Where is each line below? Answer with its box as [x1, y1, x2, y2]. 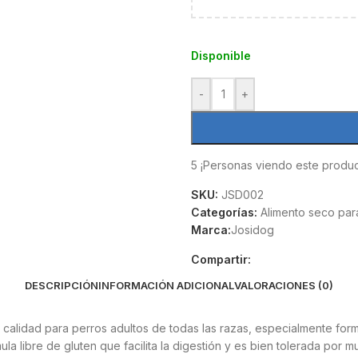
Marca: [191, 223, 231, 237]
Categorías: [191, 205, 257, 219]
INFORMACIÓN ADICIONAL [98, 279, 234, 292]
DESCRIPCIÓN [25, 279, 98, 292]
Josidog [231, 223, 274, 237]
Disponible [191, 49, 251, 62]
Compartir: [191, 253, 251, 266]
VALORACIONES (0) [234, 279, 333, 292]
